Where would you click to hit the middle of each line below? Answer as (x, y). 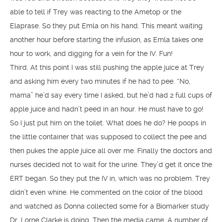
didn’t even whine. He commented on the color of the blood (106, 192)
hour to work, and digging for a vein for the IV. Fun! (91, 54)
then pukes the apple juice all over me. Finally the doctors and (111, 151)
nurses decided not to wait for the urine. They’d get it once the (111, 165)
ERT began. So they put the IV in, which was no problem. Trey (110, 178)
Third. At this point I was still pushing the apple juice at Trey (107, 67)
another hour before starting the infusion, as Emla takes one (107, 40)
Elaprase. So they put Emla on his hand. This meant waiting (106, 26)
